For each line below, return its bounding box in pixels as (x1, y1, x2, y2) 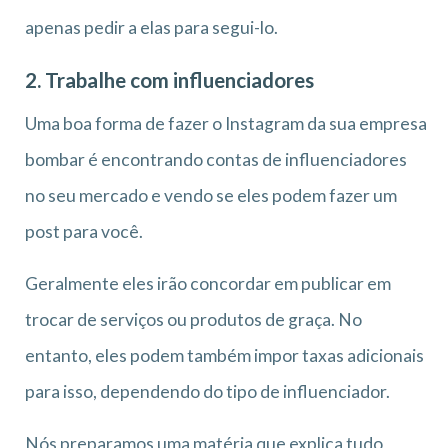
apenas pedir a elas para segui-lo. (25, 16, 278, 38)
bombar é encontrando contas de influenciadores (25, 148, 407, 170)
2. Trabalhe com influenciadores (25, 67, 314, 92)
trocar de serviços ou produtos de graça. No (25, 308, 362, 330)
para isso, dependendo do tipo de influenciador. (25, 380, 390, 402)
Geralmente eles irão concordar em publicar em (25, 272, 391, 294)
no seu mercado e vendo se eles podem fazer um (25, 184, 397, 206)
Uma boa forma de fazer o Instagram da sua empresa (25, 112, 427, 134)
